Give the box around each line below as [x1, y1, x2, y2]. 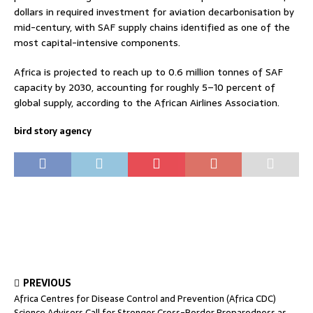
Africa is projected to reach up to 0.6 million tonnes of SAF [14, 64, 283, 80]
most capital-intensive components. [14, 34, 180, 50]
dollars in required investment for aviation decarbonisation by [14, 3, 294, 20]
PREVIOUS [23, 275, 71, 291]
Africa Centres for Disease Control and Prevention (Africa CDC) [14, 291, 276, 306]
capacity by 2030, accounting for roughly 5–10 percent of [14, 79, 275, 95]
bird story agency [14, 123, 92, 138]
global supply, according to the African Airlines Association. [14, 94, 279, 110]
